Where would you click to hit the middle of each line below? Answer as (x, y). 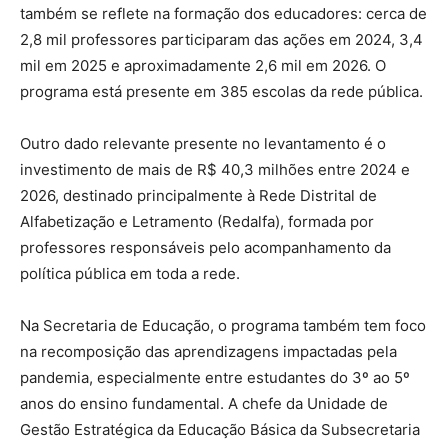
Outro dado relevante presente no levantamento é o (203, 143)
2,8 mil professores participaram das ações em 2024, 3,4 (221, 39)
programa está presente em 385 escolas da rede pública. (221, 91)
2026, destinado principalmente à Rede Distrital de (198, 195)
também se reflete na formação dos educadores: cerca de (223, 13)
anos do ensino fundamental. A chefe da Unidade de (204, 403)
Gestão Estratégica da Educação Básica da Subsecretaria (220, 429)
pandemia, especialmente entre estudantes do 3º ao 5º (215, 377)
